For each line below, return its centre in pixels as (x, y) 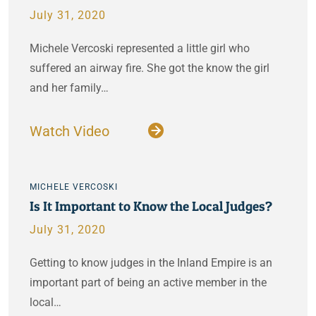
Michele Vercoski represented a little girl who (140, 48)
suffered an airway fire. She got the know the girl (150, 68)
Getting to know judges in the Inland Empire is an (151, 263)
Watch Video (71, 131)
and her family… (69, 88)
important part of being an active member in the (148, 282)
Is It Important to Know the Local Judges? (151, 206)
